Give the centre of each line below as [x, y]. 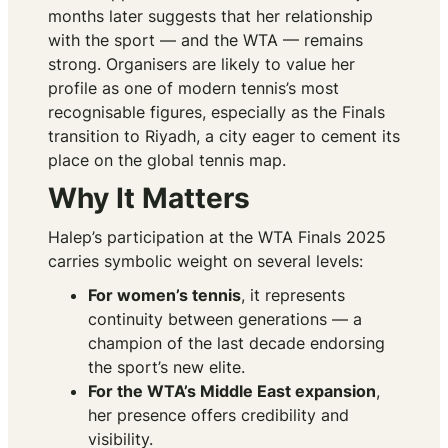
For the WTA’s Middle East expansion [232, 391]
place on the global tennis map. [167, 160]
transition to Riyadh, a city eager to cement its [224, 136]
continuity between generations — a [225, 319]
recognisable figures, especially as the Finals [216, 112]
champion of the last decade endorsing [236, 343]
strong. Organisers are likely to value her [201, 64]
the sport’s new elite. [166, 367]
